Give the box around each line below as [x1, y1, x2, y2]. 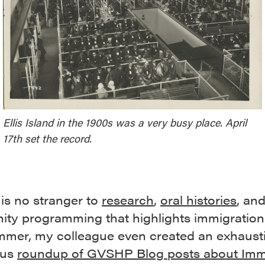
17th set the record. [3, 130, 92, 146]
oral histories [160, 190, 237, 208]
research [102, 190, 154, 208]
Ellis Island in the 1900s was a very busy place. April [3, 114, 247, 130]
